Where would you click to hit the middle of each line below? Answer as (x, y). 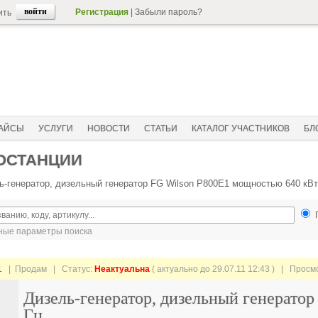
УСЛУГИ (56, 128)
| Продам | (32, 269)
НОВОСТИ (109, 128)
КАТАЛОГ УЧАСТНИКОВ (241, 128)
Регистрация (102, 12)
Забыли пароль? (169, 12)
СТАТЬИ (161, 128)
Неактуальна (122, 269)
